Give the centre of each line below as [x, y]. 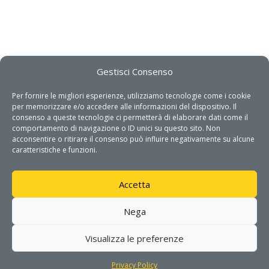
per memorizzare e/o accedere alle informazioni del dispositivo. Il [124, 107]
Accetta [134, 184]
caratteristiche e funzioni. [55, 150]
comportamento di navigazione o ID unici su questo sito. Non [116, 128]
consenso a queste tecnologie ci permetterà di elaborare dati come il [130, 117]
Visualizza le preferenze [134, 238]
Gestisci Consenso [134, 71]
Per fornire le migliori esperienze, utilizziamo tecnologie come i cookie [131, 96]
